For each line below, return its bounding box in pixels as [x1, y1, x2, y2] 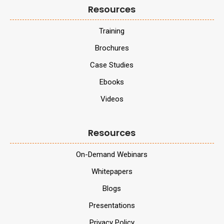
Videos [100, 94, 123, 104]
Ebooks [99, 77, 124, 87]
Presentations [88, 201, 135, 210]
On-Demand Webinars [76, 150, 148, 159]
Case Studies [90, 60, 134, 70]
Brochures [94, 43, 129, 53]
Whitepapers [91, 167, 132, 176]
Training [99, 26, 125, 36]
